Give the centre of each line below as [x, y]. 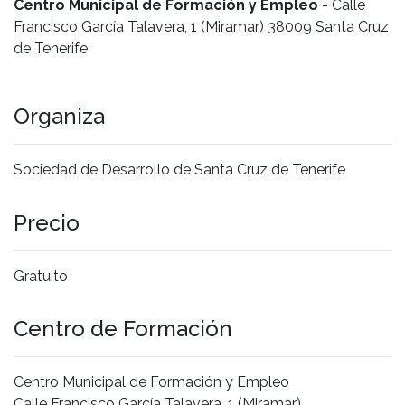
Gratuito [41, 276]
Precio [47, 222]
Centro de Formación [123, 329]
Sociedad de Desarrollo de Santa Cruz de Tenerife [179, 169]
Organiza [59, 116]
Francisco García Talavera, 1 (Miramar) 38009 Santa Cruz [201, 26]
